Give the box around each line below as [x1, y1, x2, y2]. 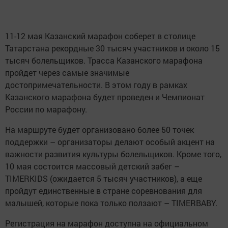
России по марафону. [5, 104, 87, 115]
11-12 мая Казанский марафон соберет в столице [5, 31, 195, 42]
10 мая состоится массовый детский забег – [5, 161, 180, 172]
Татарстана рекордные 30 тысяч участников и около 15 [5, 43, 220, 54]
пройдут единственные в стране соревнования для [5, 185, 202, 196]
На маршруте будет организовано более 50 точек [5, 124, 194, 135]
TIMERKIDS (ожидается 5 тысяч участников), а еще [5, 173, 202, 184]
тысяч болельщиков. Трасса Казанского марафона [5, 55, 203, 66]
